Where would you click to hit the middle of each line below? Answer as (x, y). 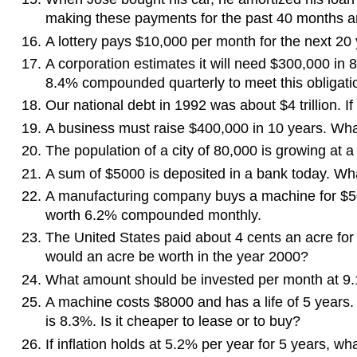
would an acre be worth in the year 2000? (177, 257)
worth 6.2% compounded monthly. (153, 215)
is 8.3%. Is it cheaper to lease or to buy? (173, 322)
